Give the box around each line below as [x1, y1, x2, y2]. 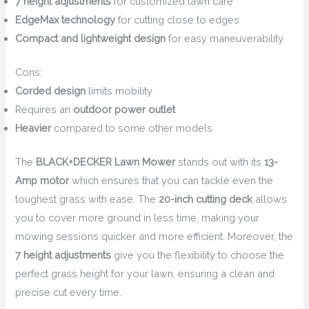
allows [252, 192, 288, 205]
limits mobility [86, 85, 153, 97]
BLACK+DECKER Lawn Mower [36, 155, 176, 168]
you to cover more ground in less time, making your [15, 211, 260, 223]
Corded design [15, 85, 86, 97]
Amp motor [15, 174, 70, 186]
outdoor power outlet [73, 103, 176, 116]
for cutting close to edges [115, 14, 240, 26]
